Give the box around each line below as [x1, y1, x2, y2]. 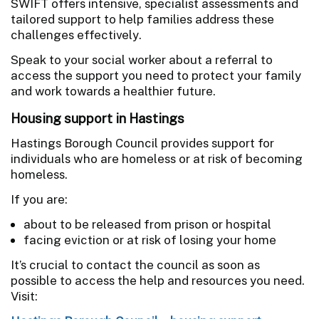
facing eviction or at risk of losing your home [23, 232, 276, 247]
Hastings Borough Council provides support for [11, 135, 274, 150]
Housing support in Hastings [11, 110, 184, 126]
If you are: [11, 192, 68, 206]
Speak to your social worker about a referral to [11, 52, 273, 67]
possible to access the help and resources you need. [11, 273, 305, 288]
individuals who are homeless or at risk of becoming [11, 151, 303, 166]
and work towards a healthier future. [11, 83, 216, 98]
